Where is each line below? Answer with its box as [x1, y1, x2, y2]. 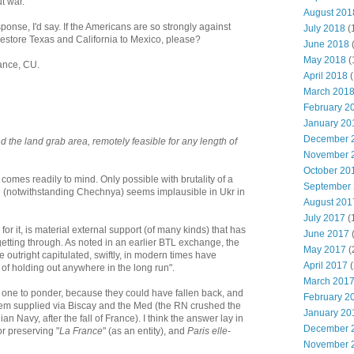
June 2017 [303, 228, 349, 239]
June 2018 [303, 39, 349, 50]
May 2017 [303, 244, 346, 255]
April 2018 [303, 70, 348, 81]
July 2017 [303, 213, 345, 224]
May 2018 [303, 55, 346, 66]
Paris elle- [187, 325, 231, 337]
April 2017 [303, 260, 348, 271]
